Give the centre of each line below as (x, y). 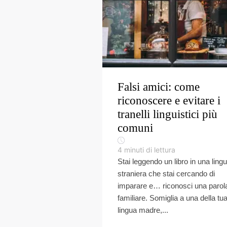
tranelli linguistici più (167, 114)
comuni (135, 128)
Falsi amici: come (159, 87)
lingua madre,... (143, 210)
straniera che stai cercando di (166, 174)
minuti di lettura (150, 150)
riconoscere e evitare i (169, 101)
